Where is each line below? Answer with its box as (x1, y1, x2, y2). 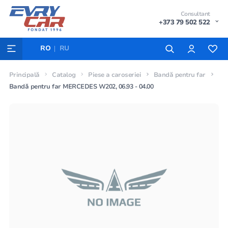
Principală (9, 70, 40, 79)
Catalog (52, 70, 76, 79)
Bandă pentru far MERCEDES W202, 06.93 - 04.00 (9, 82, 154, 91)
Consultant (180, 9, 210, 18)
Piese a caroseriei (88, 70, 141, 79)
